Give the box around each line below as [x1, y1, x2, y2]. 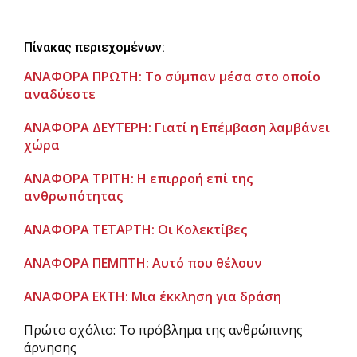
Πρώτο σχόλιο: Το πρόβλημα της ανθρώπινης [24, 321, 303, 339]
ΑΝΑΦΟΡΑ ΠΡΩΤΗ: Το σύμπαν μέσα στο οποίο [24, 68, 320, 85]
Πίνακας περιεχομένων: [24, 40, 165, 55]
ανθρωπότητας [24, 187, 123, 205]
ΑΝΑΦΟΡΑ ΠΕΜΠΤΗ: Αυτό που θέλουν [24, 254, 262, 272]
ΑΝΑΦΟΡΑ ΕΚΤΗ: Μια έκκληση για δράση [24, 288, 281, 305]
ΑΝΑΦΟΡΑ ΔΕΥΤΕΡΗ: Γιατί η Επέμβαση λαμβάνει [24, 119, 330, 136]
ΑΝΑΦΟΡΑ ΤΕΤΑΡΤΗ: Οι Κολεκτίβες [24, 221, 247, 238]
